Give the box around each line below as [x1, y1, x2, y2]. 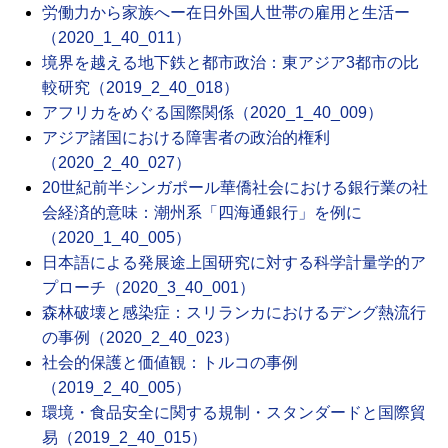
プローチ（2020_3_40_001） [42, 279, 255, 297]
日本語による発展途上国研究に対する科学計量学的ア [42, 254, 426, 272]
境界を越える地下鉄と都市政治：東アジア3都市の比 [42, 54, 419, 72]
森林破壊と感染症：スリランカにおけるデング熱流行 [42, 304, 426, 322]
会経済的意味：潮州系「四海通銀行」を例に [42, 204, 362, 222]
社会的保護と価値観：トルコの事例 [42, 354, 298, 372]
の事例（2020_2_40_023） [42, 329, 239, 347]
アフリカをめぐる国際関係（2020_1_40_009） [42, 104, 383, 122]
